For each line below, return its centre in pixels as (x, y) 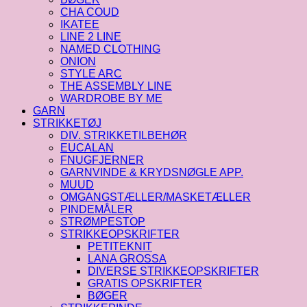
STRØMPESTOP (103, 222)
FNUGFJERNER (102, 160)
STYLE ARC (91, 74)
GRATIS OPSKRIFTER (145, 284)
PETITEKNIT (120, 247)
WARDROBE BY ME (111, 99)
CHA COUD (90, 12)
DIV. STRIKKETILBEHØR (124, 136)
